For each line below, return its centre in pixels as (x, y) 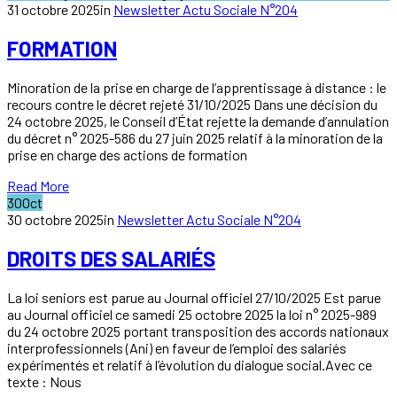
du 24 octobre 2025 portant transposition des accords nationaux (198, 331)
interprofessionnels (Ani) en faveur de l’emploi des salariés (177, 347)
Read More (38, 185)
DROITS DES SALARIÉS (111, 258)
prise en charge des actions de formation (127, 154)
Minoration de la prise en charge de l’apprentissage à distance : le (197, 87)
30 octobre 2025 (55, 219)
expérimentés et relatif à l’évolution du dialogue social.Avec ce (190, 364)
